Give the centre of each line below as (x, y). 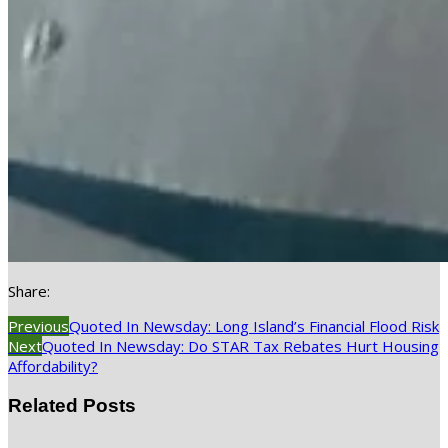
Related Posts (72, 406)
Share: (29, 291)
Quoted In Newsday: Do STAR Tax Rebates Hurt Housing (240, 346)
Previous (38, 326)
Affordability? (53, 366)
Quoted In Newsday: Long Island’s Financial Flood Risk (254, 326)
